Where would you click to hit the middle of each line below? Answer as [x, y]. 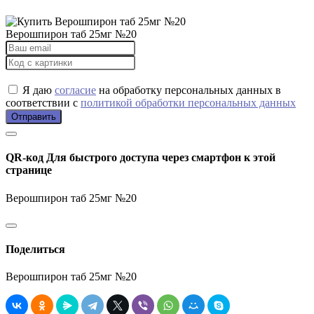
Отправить [34, 117]
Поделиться [35, 249]
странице [29, 170]
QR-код [26, 158]
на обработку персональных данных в [189, 90]
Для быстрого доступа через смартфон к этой [161, 158]
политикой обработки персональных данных [188, 103]
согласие [75, 90]
